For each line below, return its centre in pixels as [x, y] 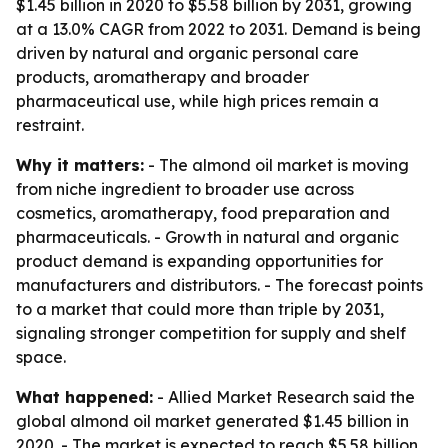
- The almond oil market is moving [276, 165]
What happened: [84, 397]
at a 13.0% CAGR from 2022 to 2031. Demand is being [218, 29]
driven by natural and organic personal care [187, 53]
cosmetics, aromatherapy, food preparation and [203, 213]
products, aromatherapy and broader [162, 77]
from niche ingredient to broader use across [185, 189]
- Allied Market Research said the [284, 397]
